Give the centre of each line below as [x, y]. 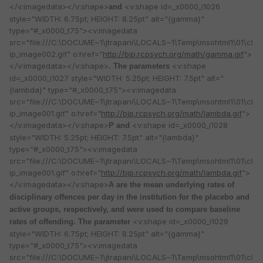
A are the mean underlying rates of [171, 184]
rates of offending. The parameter [71, 221]
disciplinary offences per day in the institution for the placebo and [129, 197]
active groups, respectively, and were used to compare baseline [125, 209]
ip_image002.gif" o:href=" [56, 54]
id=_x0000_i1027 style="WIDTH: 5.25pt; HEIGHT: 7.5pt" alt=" [117, 78]
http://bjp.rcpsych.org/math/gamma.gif [173, 54]
